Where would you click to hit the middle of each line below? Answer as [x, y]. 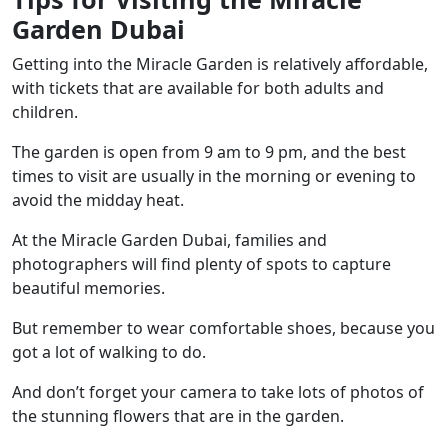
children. [45, 112]
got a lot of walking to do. [109, 352]
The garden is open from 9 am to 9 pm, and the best [209, 152]
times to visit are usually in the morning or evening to [214, 176]
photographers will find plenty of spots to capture [201, 264]
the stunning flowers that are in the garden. [178, 416]
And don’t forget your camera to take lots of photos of [218, 392]
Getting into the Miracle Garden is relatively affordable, [220, 64]
